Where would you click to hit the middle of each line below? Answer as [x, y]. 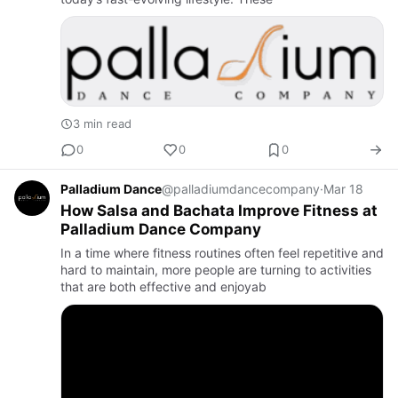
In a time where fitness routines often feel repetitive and [222, 252]
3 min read [102, 123]
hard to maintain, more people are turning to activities [216, 269]
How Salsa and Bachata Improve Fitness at [219, 210]
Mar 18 [343, 188]
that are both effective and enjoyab [163, 286]
